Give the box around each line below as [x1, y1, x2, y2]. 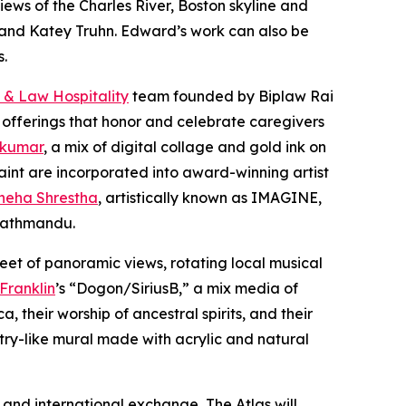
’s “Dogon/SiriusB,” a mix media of [55, 278, 298, 297]
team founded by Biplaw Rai [129, 86, 333, 105]
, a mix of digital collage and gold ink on [43, 137, 326, 156]
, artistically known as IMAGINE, [98, 188, 322, 207]
